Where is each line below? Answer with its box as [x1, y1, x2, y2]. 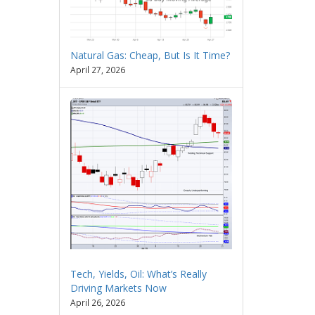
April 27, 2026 [70, 63, 125, 75]
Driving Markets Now [70, 281, 167, 295]
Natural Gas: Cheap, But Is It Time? [70, 48, 230, 62]
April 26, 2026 [70, 296, 125, 308]
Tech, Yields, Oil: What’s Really [70, 266, 207, 281]
